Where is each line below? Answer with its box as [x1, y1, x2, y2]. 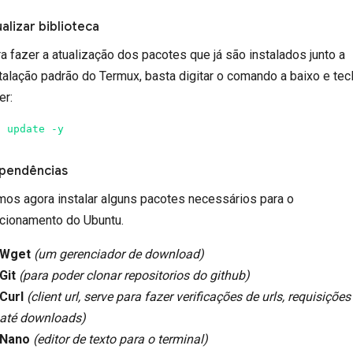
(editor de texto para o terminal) [33, 331, 209, 347]
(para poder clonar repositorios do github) [19, 267, 251, 283]
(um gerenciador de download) [34, 246, 205, 262]
